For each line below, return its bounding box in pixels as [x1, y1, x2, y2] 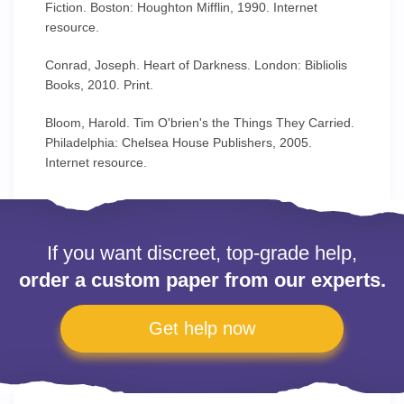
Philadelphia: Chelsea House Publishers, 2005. [45, 135, 312, 150]
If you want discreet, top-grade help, [47, 242, 357, 264]
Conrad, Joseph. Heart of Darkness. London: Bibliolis [45, 58, 347, 72]
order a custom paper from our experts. [18, 269, 386, 291]
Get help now [149, 318, 255, 338]
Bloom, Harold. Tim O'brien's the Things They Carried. [45, 115, 354, 130]
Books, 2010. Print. [45, 78, 153, 92]
